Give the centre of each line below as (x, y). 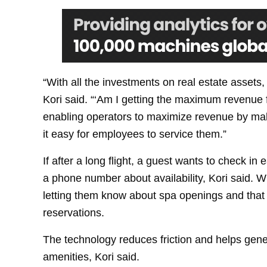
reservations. (74, 212)
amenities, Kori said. (91, 256)
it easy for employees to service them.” (135, 133)
